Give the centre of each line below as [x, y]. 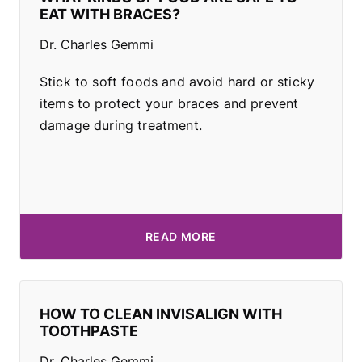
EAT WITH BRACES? [110, 15]
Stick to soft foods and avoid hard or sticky [177, 81]
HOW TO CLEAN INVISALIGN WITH [161, 314]
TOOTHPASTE [89, 330]
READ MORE [181, 236]
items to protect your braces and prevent [169, 103]
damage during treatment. [121, 125]
